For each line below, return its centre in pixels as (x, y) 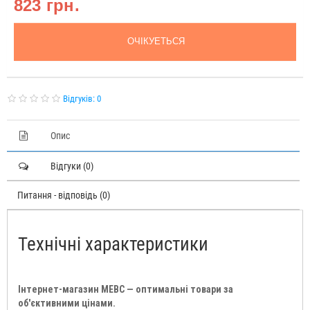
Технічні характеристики (113, 244)
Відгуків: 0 (82, 98)
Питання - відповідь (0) (64, 195)
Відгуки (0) (72, 166)
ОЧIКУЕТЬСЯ (156, 41)
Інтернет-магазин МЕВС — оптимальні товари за (126, 289)
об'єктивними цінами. (67, 303)
